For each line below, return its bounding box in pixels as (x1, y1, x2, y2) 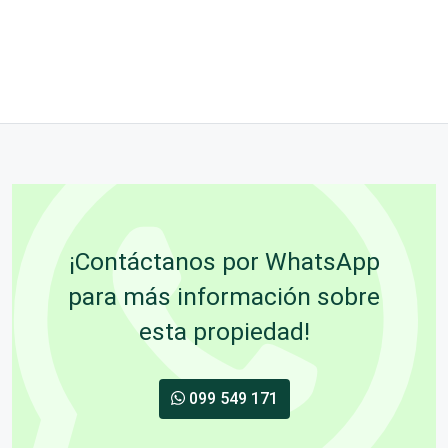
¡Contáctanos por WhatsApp (68, 246, 380, 276)
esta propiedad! (138, 316, 310, 346)
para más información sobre (68, 281, 380, 311)
